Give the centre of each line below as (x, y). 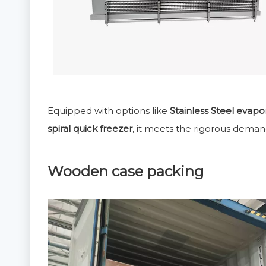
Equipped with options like (109, 111)
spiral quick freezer (90, 129)
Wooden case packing (126, 171)
